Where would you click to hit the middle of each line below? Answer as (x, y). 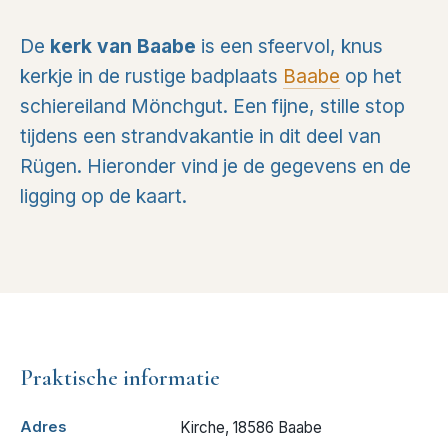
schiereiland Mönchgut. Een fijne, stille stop (212, 106)
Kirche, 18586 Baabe (251, 428)
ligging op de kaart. (103, 196)
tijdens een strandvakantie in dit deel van (200, 136)
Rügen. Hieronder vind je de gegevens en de (215, 166)
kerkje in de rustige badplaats (151, 76)
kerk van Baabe (123, 46)
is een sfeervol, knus (289, 46)
